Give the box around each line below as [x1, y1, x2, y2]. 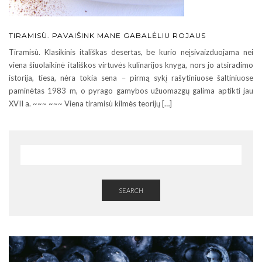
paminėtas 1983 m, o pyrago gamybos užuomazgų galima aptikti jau [9, 85, 253, 95]
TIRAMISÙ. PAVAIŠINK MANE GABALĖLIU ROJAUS [9, 30, 206, 40]
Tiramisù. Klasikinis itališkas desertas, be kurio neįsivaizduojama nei [9, 47, 253, 57]
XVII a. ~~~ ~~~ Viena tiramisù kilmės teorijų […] [9, 98, 172, 108]
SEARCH [119, 186, 143, 194]
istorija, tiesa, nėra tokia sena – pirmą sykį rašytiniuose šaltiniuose [9, 73, 253, 82]
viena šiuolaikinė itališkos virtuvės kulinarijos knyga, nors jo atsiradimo [9, 60, 253, 70]
